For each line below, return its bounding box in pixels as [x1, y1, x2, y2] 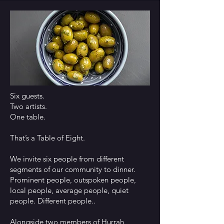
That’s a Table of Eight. [10, 133, 85, 142]
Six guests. [10, 91, 44, 100]
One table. [10, 112, 45, 121]
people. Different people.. [10, 196, 95, 205]
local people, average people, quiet [10, 185, 128, 195]
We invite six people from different [10, 154, 124, 163]
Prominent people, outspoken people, [10, 175, 136, 184]
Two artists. [10, 101, 47, 111]
